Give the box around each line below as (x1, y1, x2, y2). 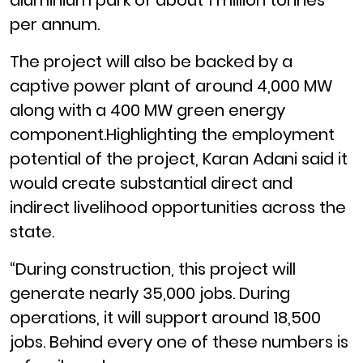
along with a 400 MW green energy (10, 99, 285, 122)
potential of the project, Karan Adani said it (10, 147, 348, 171)
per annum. (10, 13, 100, 36)
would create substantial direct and (10, 172, 293, 195)
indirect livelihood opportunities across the (10, 196, 346, 220)
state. (10, 220, 54, 244)
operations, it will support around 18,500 (10, 306, 321, 330)
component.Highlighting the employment (10, 123, 335, 147)
